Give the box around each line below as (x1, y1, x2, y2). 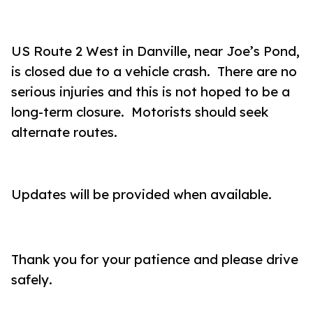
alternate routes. (11, 124, 117, 141)
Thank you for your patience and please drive (11, 251, 298, 268)
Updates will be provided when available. (11, 186, 272, 203)
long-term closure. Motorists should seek (11, 103, 268, 121)
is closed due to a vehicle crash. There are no (11, 63, 297, 80)
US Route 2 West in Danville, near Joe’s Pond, (11, 43, 300, 60)
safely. (11, 271, 52, 289)
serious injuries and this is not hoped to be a (11, 83, 290, 101)
